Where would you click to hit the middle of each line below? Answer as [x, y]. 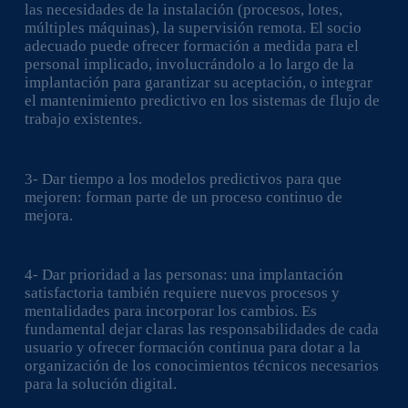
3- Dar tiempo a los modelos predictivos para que [183, 178]
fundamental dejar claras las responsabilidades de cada [201, 329]
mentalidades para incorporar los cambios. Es [170, 311]
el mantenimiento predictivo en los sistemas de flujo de [202, 101]
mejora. [48, 215]
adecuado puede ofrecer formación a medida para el [191, 46]
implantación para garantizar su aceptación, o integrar [198, 82]
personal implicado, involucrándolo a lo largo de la [189, 64]
